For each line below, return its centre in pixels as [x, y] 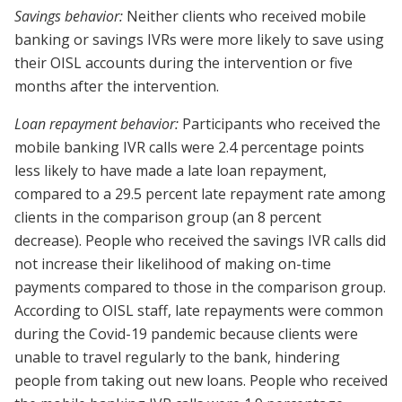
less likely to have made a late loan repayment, [170, 171]
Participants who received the [280, 124]
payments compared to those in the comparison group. [200, 288]
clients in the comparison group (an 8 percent [168, 218]
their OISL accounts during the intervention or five [184, 63]
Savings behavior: [70, 17]
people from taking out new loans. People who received [201, 381]
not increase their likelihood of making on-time [173, 264]
